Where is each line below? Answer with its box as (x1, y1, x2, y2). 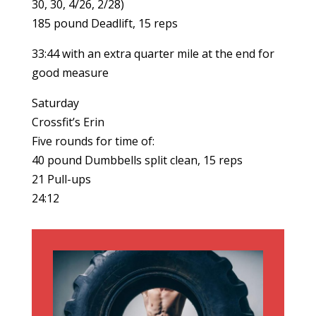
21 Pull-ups (31, 171, 91, 187)
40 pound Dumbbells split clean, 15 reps (31, 152, 243, 168)
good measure (31, 65, 109, 80)
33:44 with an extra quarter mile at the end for (31, 46, 274, 61)
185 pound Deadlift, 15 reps (31, 16, 178, 31)
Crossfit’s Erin (31, 114, 104, 130)
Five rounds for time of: (31, 133, 154, 149)
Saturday (31, 95, 79, 111)
